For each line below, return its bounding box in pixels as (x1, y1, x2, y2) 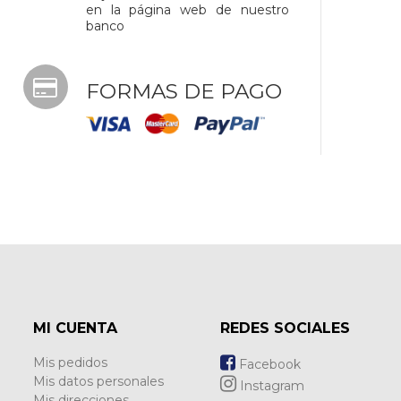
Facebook (235, 356, 302, 372)
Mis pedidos (32, 354, 107, 371)
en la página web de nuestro (85, 2, 290, 18)
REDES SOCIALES (220, 320, 351, 337)
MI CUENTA (32, 320, 117, 337)
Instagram (236, 378, 305, 394)
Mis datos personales (32, 373, 164, 389)
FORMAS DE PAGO (85, 79, 282, 104)
